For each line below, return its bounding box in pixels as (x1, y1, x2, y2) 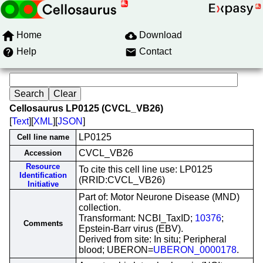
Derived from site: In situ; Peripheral (79, 234, 227, 244)
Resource (26, 162, 60, 171)
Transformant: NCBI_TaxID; (79, 213, 195, 223)
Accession (24, 149, 62, 157)
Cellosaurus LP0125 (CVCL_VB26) (9, 103, 163, 113)
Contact (139, 46, 171, 56)
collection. (79, 203, 121, 213)
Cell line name (16, 133, 69, 141)
